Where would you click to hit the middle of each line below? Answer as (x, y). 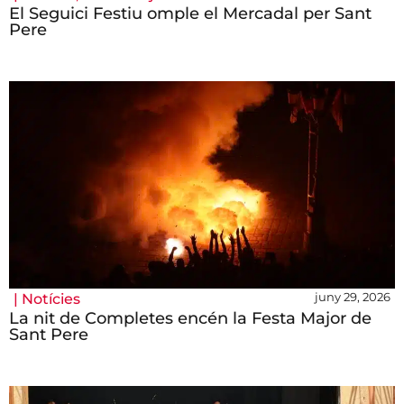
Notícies (51, 299)
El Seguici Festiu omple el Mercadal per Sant (190, 14)
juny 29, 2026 (353, 297)
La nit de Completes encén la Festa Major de (190, 319)
